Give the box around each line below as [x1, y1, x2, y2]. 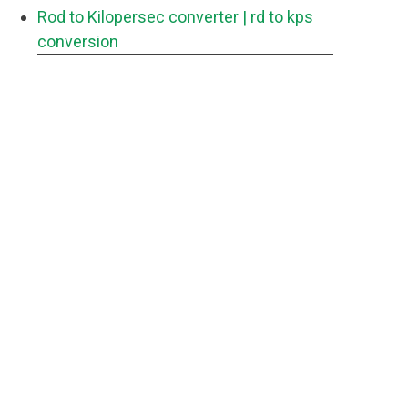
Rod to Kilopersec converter [37, 7, 239, 26]
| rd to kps [242, 7, 313, 26]
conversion [37, 32, 118, 51]
